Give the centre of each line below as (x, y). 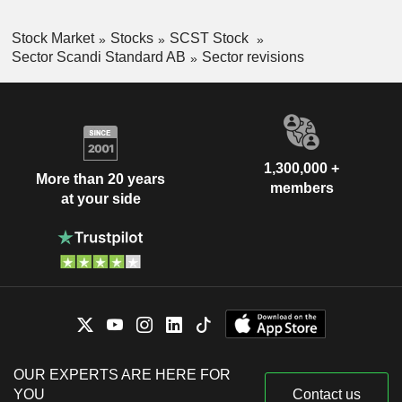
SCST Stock (210, 39)
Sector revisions (253, 57)
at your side (100, 199)
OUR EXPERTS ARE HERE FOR (122, 374)
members (301, 188)
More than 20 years (100, 179)
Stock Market (52, 39)
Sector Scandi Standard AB (98, 57)
